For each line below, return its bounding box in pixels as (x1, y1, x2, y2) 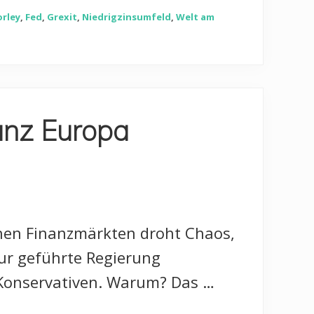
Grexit (47, 11, 77, 24)
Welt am (176, 11, 214, 24)
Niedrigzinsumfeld (82, 11, 171, 24)
